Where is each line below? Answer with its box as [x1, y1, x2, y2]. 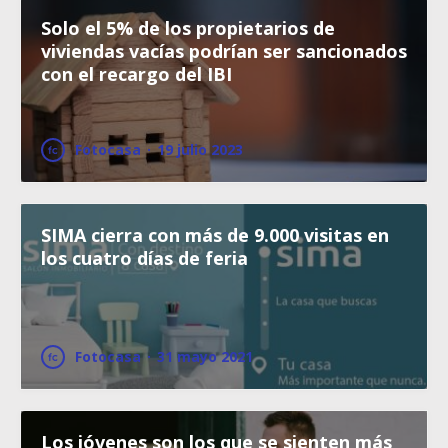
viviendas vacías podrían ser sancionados [41, 39, 407, 64]
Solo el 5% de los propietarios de [41, 16, 335, 41]
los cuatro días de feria [41, 246, 248, 271]
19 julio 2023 [157, 140, 243, 160]
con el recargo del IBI [41, 62, 232, 87]
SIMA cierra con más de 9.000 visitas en [41, 223, 389, 248]
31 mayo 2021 [157, 347, 253, 367]
